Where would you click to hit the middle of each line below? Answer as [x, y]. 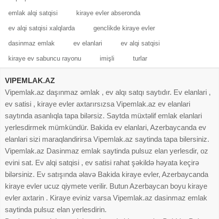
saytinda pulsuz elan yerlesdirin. [56, 209]
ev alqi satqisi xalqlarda [42, 28]
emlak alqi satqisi [33, 13]
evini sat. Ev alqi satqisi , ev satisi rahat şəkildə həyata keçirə [102, 162]
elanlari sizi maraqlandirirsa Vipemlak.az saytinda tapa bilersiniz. [107, 139]
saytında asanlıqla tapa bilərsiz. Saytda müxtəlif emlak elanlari [103, 115]
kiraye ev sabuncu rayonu [45, 58]
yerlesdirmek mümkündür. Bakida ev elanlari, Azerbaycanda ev [106, 127]
